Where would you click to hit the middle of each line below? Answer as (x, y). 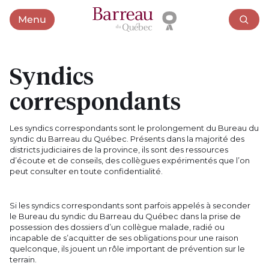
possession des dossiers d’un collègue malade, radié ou (117, 227)
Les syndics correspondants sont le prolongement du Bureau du (134, 128)
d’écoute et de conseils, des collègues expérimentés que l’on (130, 161)
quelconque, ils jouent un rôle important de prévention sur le (128, 249)
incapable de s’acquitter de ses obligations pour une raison (124, 238)
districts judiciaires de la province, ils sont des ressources (119, 150)
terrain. (23, 260)
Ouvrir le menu (58, 23)
